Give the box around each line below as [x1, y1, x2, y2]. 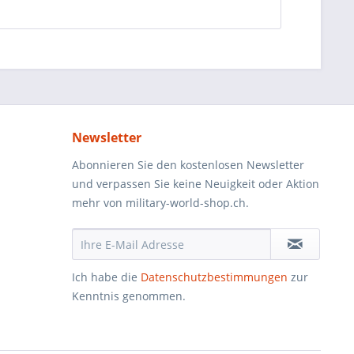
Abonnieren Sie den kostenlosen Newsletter [72, 157, 304, 172]
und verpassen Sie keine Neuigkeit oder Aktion [72, 176, 319, 191]
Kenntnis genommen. [72, 288, 186, 303]
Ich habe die [72, 269, 141, 284]
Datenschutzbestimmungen [141, 269, 288, 284]
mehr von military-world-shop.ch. [72, 195, 249, 210]
